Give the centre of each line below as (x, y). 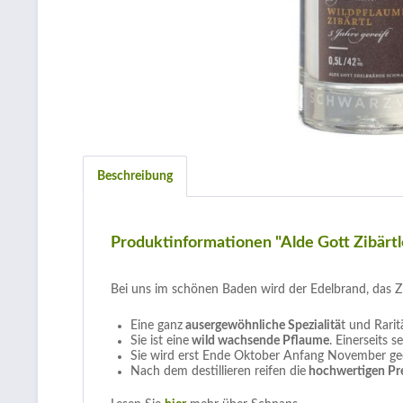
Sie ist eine (160, 341)
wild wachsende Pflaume (259, 341)
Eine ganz (157, 326)
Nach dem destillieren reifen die (218, 372)
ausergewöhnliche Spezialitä (262, 326)
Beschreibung (135, 176)
